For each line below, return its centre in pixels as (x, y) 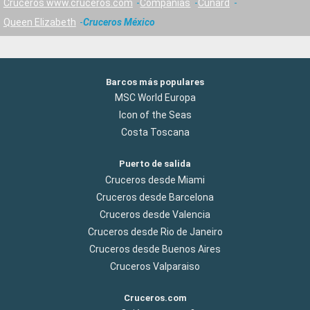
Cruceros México (119, 22)
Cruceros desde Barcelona (155, 197)
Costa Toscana (155, 133)
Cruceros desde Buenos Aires (155, 249)
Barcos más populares (155, 82)
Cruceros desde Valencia (155, 214)
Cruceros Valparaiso (155, 266)
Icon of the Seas (155, 115)
